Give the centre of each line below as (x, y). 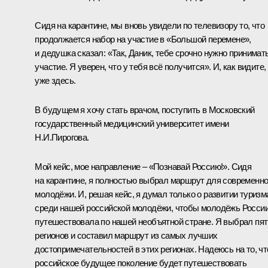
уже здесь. (55, 80)
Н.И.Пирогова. (62, 137)
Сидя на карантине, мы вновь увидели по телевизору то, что (150, 25)
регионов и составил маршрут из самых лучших (126, 235)
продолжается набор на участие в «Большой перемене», (143, 39)
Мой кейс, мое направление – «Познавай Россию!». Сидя (143, 166)
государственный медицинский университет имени (132, 123)
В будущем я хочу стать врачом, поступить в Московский (145, 109)
